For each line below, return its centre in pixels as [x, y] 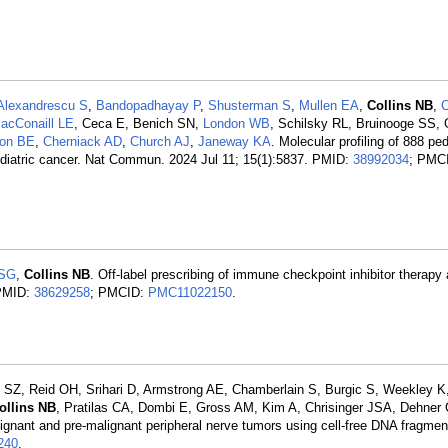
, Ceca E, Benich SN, [138, 123]
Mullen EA [329, 105]
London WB [236, 123]
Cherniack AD [82, 141]
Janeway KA [234, 141]
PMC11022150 [190, 292]
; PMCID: [119, 292]
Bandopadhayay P [148, 105]
